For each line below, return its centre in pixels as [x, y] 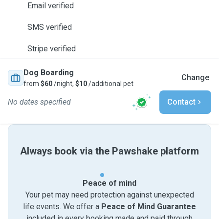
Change [195, 77]
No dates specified [39, 102]
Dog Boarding [49, 73]
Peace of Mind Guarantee [149, 207]
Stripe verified [52, 49]
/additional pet [110, 84]
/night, [64, 84]
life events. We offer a [62, 207]
